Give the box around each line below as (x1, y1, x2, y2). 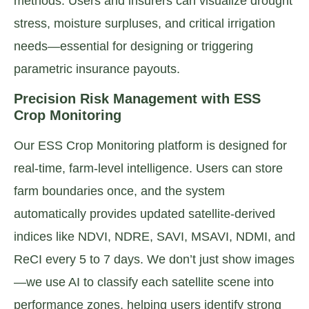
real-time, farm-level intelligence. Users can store (14, 161, 283, 176)
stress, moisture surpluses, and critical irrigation (14, 16, 275, 30)
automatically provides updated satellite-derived (14, 207, 275, 221)
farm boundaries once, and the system (14, 184, 225, 199)
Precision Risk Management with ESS (14, 91, 261, 107)
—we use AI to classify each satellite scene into (14, 275, 274, 290)
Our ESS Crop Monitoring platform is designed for (14, 139, 287, 153)
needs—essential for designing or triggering (14, 39, 253, 53)
